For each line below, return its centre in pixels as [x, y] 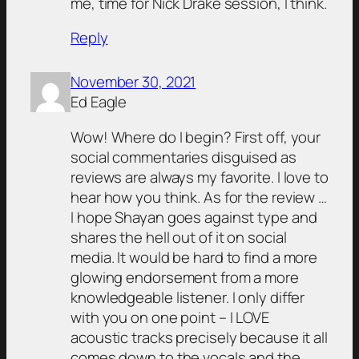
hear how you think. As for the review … [199, 197]
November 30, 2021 [133, 82]
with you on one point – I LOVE [170, 317]
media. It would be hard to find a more [194, 257]
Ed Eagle [99, 102]
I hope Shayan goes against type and [194, 217]
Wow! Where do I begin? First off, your [196, 137]
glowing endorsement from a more [185, 277]
